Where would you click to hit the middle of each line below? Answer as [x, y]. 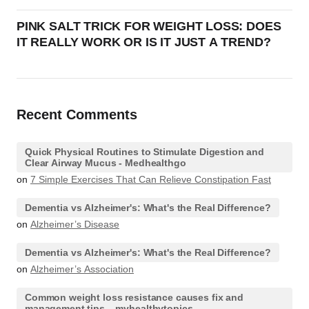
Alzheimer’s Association [82, 269]
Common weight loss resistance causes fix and [134, 297]
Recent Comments [77, 114]
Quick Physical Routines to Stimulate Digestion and [144, 152]
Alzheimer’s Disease [75, 224]
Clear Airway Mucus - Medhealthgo [106, 163]
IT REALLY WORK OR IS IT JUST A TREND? [144, 42]
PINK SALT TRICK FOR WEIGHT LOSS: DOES [149, 26]
